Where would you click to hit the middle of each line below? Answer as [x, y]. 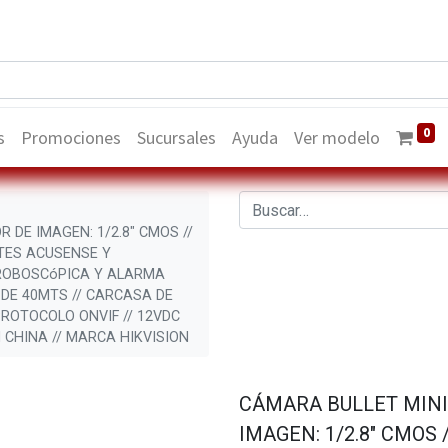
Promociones [71, 138]
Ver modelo [337, 138]
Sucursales [177, 138]
